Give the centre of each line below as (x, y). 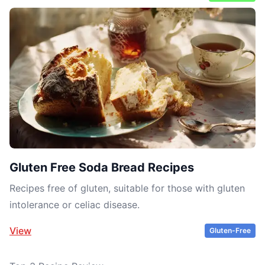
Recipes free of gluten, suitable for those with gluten (127, 188)
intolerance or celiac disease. (75, 204)
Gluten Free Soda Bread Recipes (102, 167)
